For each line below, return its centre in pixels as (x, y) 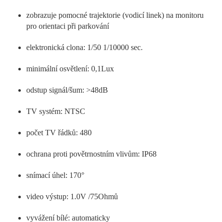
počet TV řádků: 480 (59, 132)
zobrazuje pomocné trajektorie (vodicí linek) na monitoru (115, 15)
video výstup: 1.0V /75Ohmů (72, 196)
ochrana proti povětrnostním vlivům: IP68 (92, 154)
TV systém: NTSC (56, 111)
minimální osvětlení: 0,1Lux (70, 68)
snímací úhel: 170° (55, 175)
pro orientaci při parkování (68, 26)
